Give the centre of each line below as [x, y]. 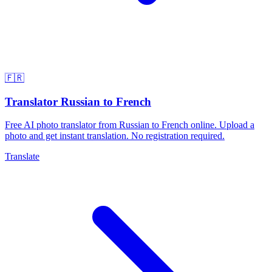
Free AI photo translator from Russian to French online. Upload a [130, 125]
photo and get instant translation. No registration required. [115, 136]
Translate [22, 157]
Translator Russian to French [78, 101]
